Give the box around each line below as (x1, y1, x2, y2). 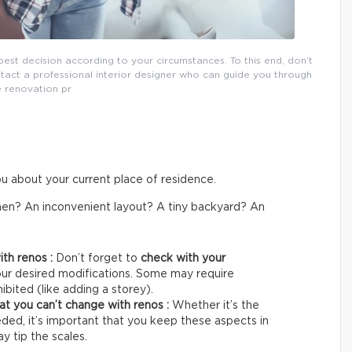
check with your (141, 253, 225, 264)
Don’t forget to (56, 253, 141, 264)
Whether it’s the (172, 300, 259, 311)
